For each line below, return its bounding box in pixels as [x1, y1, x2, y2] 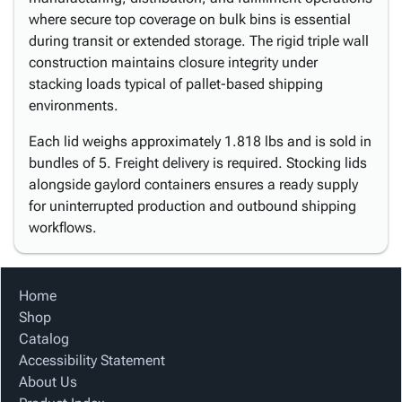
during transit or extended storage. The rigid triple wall [29, 32, 369, 49]
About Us [19, 373, 77, 390]
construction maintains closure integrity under [29, 54, 318, 71]
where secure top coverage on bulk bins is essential [29, 11, 351, 28]
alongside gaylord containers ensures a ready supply [29, 176, 358, 193]
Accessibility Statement [19, 352, 165, 369]
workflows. [29, 219, 97, 236]
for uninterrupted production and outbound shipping [29, 197, 356, 214]
